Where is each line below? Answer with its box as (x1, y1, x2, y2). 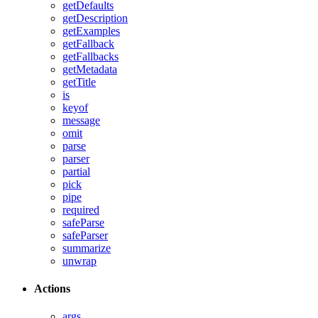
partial (62, 165, 90, 177)
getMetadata (62, 62, 117, 75)
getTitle (62, 75, 96, 88)
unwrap (62, 254, 97, 267)
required (62, 203, 99, 216)
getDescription (62, 11, 128, 24)
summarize (62, 241, 111, 254)
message (62, 114, 100, 126)
